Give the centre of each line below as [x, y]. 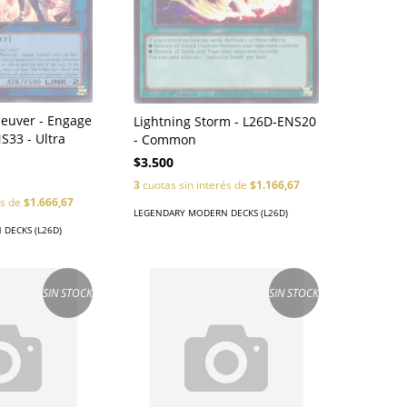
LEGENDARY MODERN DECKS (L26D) [211, 212]
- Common [165, 139]
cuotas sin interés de [195, 184]
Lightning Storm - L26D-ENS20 [225, 121]
